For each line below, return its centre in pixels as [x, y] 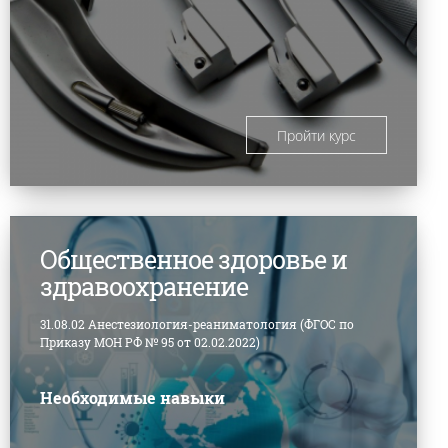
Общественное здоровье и [193, 259]
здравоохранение [143, 286]
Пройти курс [316, 135]
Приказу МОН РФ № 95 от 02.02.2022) [149, 341]
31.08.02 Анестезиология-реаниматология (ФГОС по [196, 323]
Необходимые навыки [132, 397]
